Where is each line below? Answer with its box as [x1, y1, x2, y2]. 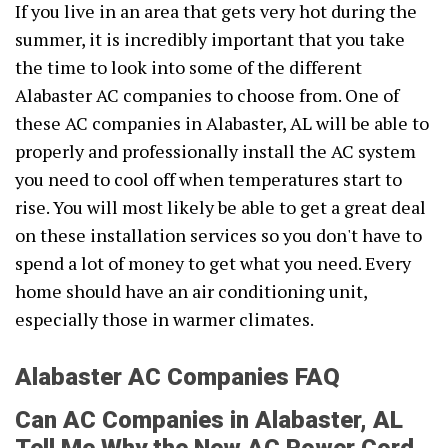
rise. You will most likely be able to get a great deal [15, 195, 426, 220]
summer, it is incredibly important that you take [15, 27, 405, 52]
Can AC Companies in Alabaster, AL [15, 406, 403, 435]
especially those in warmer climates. [15, 307, 314, 332]
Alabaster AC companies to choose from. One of [15, 83, 399, 108]
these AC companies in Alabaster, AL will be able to [15, 111, 429, 136]
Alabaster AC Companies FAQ [15, 363, 340, 392]
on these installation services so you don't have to [15, 223, 422, 248]
